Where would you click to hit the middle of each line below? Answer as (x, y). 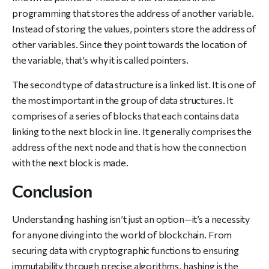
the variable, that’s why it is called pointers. (100, 60)
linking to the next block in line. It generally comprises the (132, 131)
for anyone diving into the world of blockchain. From (122, 234)
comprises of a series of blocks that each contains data (125, 116)
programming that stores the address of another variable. (133, 13)
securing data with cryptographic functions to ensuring (125, 250)
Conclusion (52, 191)
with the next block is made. (70, 162)
